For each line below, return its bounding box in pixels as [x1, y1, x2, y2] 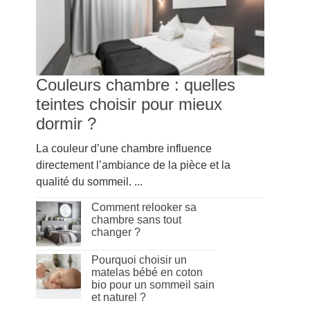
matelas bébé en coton [91, 266, 203, 278]
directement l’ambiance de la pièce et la [35, 159, 230, 171]
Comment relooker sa [91, 201, 197, 213]
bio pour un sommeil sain [91, 279, 215, 291]
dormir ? [35, 114, 96, 133]
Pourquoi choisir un [91, 254, 187, 266]
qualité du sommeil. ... [35, 176, 143, 188]
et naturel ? [91, 291, 146, 303]
